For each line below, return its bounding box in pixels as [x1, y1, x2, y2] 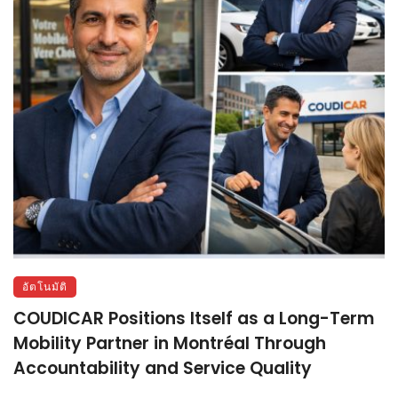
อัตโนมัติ [22, 279, 68, 295]
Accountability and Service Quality [13, 356, 312, 381]
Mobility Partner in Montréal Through [13, 331, 326, 356]
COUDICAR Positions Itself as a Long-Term [13, 306, 374, 331]
